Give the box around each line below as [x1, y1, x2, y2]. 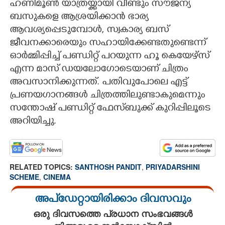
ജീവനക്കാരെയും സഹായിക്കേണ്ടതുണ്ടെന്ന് [10, 37, 206, 50]
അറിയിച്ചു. [10, 116, 56, 128]
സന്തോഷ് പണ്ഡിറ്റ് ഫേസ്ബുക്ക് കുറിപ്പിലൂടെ [10, 102, 210, 115]
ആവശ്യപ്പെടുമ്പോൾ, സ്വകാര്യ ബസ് [10, 24, 169, 37]
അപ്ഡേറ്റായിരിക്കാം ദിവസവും [34, 193, 191, 207]
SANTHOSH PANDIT [75, 161, 142, 172]
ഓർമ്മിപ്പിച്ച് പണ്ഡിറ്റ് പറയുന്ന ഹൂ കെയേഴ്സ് [10, 50, 209, 63]
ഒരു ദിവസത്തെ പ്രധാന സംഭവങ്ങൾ [33, 206, 192, 220]
